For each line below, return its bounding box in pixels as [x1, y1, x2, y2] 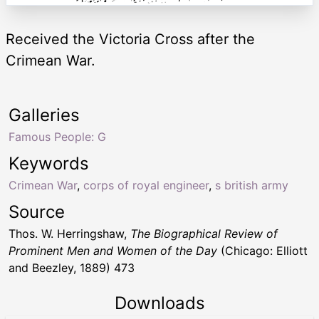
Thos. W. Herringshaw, [9, 226, 130, 241]
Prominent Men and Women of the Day [9, 243, 217, 258]
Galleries [9, 104, 80, 125]
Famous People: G [9, 129, 106, 144]
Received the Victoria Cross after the [6, 30, 255, 48]
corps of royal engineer [83, 177, 209, 192]
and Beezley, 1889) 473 [9, 260, 135, 275]
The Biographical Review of [130, 226, 278, 241]
